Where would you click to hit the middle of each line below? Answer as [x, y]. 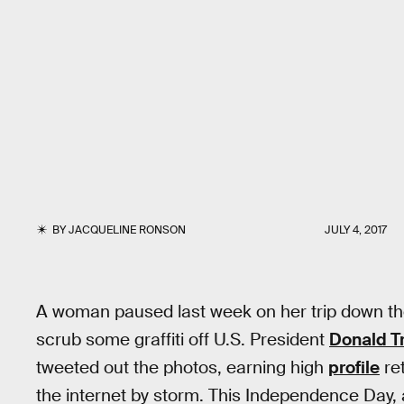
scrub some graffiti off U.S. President [183, 340]
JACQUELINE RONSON [128, 230]
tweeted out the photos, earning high [182, 367]
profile [354, 367]
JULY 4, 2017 [356, 230]
